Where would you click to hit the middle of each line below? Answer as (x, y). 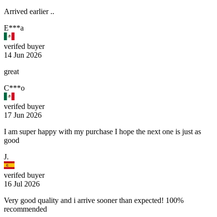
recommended (25, 209)
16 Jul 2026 (22, 184)
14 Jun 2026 (23, 55)
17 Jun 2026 (23, 115)
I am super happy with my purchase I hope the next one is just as (102, 132)
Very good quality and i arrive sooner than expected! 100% (94, 201)
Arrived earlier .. (29, 12)
